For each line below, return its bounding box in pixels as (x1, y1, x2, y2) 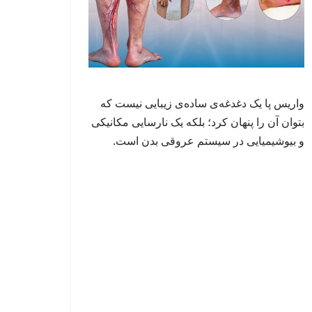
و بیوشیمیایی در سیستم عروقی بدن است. (113, 135, 304, 148)
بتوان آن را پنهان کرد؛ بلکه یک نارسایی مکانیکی (91, 116, 304, 129)
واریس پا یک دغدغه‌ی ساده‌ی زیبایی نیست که (100, 97, 304, 110)
